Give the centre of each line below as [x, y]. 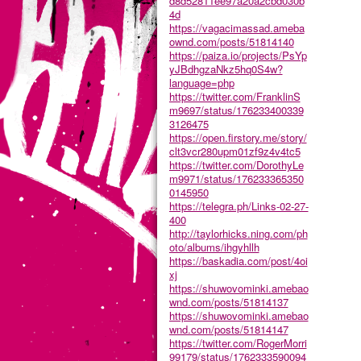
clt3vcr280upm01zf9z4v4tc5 [234, 151]
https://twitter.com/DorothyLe [236, 164]
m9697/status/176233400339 [236, 110]
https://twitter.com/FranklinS [234, 96]
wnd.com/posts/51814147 [228, 329]
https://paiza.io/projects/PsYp [238, 55]
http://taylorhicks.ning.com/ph [238, 233]
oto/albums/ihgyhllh [214, 247]
